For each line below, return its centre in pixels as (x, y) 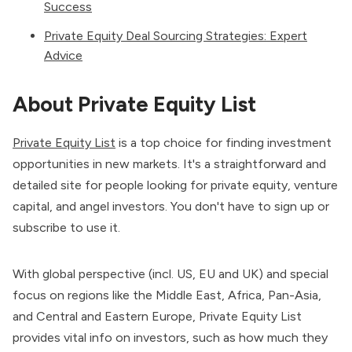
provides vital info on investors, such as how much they (170, 337)
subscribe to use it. (66, 227)
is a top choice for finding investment (224, 142)
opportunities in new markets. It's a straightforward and (169, 163)
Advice (63, 56)
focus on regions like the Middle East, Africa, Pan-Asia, (167, 295)
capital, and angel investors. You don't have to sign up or (171, 206)
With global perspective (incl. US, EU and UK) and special (170, 273)
